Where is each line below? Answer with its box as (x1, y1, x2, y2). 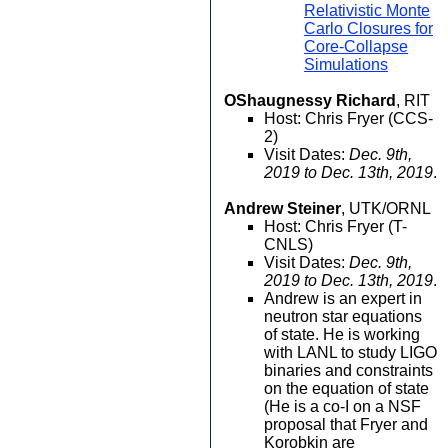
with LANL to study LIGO (264, 344, 437, 361)
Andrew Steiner (224, 200, 341, 217)
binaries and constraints (264, 362, 433, 379)
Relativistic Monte (304, 2, 430, 19)
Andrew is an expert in (264, 290, 422, 307)
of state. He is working (264, 326, 420, 343)
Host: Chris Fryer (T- (264, 218, 407, 235)
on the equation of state (264, 380, 429, 397)
